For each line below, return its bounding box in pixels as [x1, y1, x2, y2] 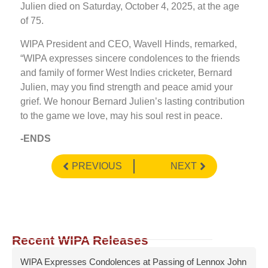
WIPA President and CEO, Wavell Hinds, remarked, [20, 38, 237, 49]
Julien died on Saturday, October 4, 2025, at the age [20, 1, 239, 12]
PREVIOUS [71, 161, 122, 172]
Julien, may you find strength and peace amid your [20, 81, 233, 92]
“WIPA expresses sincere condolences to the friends [20, 53, 240, 63]
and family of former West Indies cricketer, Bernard [20, 67, 232, 78]
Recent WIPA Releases [12, 233, 148, 248]
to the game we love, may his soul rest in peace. [20, 110, 223, 121]
